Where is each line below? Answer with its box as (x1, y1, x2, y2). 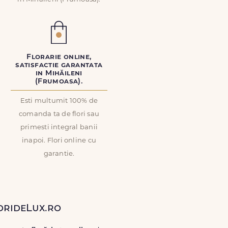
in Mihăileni (36, 70, 82, 77)
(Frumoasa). (35, 78, 83, 85)
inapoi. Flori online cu (21, 137, 97, 144)
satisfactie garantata (15, 62, 103, 69)
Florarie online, (26, 53, 92, 61)
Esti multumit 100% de (20, 98, 98, 104)
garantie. (43, 151, 75, 157)
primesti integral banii (20, 124, 98, 131)
